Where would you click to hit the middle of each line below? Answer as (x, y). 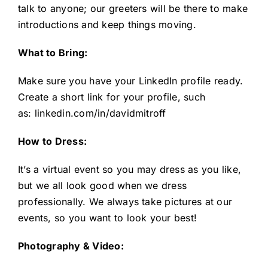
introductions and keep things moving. (107, 25)
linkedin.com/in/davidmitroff (100, 113)
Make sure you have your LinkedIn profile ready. (130, 81)
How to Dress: (52, 141)
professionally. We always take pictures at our (125, 202)
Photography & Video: (71, 246)
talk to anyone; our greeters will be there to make (133, 9)
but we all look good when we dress (102, 186)
